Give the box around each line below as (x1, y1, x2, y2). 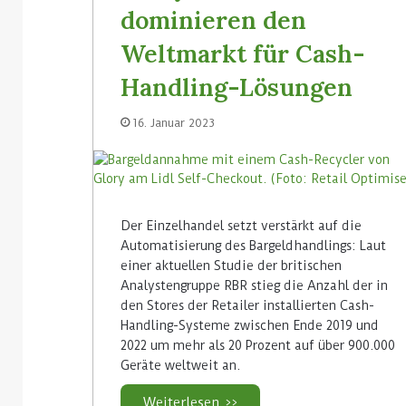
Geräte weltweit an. (121, 357, 240, 372)
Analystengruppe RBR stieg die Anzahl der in (121, 277, 388, 293)
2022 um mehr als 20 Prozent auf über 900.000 (121, 337, 395, 353)
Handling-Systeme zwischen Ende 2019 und (121, 317, 379, 333)
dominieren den (121, 4, 306, 35)
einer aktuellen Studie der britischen (121, 257, 342, 273)
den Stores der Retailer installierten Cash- (121, 297, 374, 313)
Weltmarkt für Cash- (121, 37, 365, 69)
